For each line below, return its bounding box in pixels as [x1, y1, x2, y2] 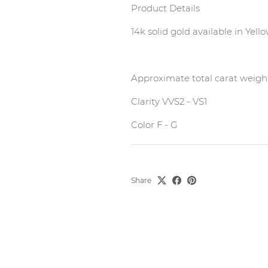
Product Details [130, 2, 202, 14]
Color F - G [130, 118, 180, 130]
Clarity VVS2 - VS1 [130, 95, 209, 107]
